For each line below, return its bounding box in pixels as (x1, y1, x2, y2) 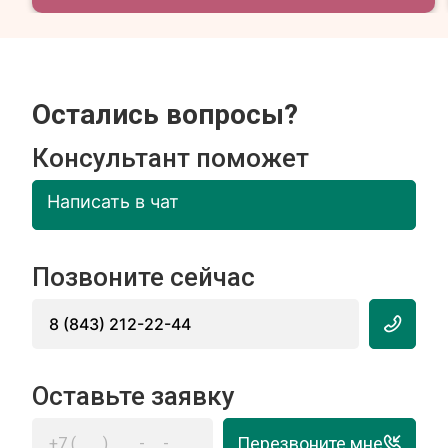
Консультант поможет (32, 143, 310, 173)
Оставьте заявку (32, 381, 236, 411)
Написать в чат (46, 190, 179, 212)
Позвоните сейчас (32, 262, 256, 292)
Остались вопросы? (32, 98, 299, 131)
